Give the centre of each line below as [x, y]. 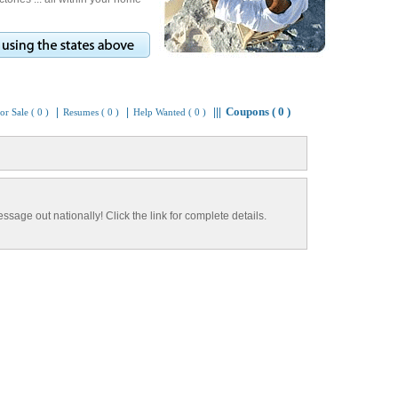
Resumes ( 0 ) [91, 112]
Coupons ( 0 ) [258, 111]
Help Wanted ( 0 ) [170, 112]
